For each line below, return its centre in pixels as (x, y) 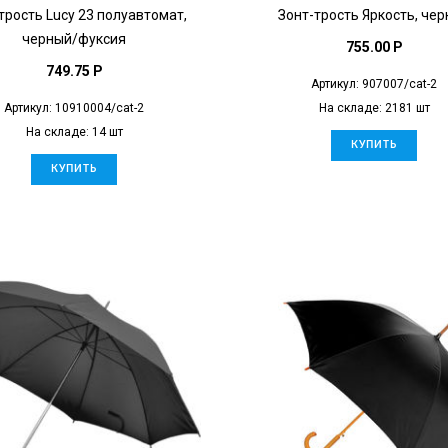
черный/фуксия (74, 38)
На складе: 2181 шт (374, 107)
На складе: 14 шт (74, 131)
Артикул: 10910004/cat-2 (74, 107)
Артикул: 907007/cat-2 (374, 83)
